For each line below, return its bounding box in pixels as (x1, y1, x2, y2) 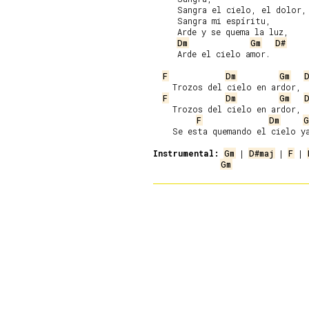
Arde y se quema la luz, (153, 26, 289, 37)
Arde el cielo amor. (153, 48, 270, 59)
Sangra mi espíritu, (153, 15, 271, 26)
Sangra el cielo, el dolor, (153, 4, 307, 15)
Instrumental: (153, 148, 219, 159)
